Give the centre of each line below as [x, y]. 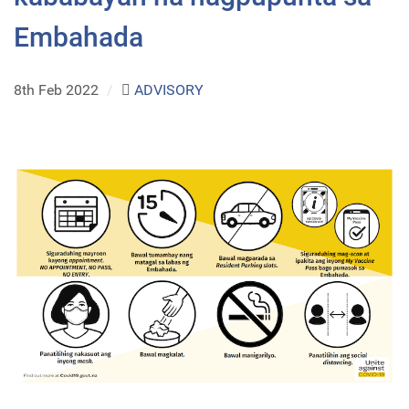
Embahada [79, 37]
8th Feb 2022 [58, 90]
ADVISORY [168, 90]
